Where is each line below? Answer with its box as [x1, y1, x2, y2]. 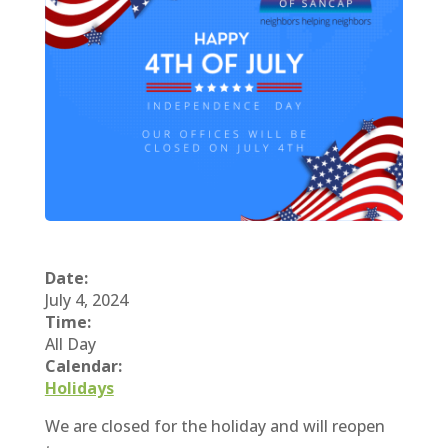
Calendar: [44, 354, 122, 377]
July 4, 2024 [44, 288, 128, 311]
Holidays [44, 376, 114, 399]
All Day [44, 332, 96, 355]
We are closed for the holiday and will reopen [44, 414, 385, 437]
